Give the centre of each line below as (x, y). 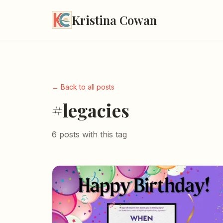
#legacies (91, 110)
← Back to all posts (83, 87)
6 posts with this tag (89, 134)
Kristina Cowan (114, 20)
